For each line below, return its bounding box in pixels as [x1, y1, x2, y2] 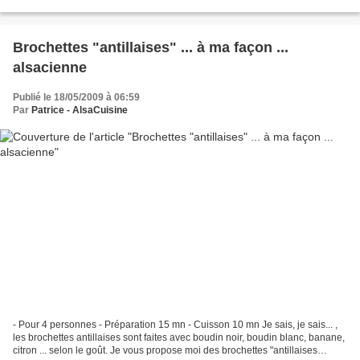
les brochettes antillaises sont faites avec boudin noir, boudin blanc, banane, [13, 332, 345, 344]
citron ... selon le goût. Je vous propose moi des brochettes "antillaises [13, 345, 317, 357]
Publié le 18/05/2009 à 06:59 [13, 91, 140, 103]
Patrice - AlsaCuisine [31, 104, 128, 116]
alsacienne [13, 59, 87, 76]
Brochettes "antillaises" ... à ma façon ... [13, 39, 288, 55]
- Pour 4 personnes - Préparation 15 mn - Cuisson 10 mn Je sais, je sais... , [13, 319, 337, 331]
